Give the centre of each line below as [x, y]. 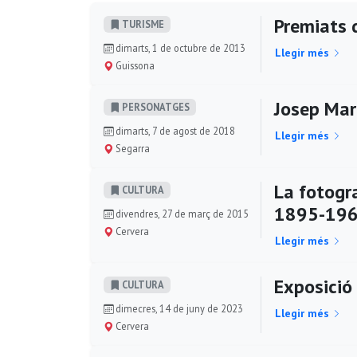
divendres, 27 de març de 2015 [181, 214]
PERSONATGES [155, 107]
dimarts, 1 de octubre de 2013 [179, 48]
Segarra [131, 148]
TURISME [142, 24]
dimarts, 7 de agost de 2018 [174, 131]
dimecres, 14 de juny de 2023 [178, 308]
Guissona [134, 65]
